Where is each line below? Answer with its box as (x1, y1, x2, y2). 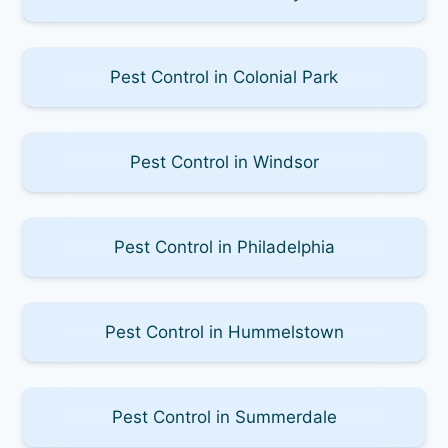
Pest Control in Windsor (129, 151, 319, 172)
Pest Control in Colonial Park (110, 66, 338, 87)
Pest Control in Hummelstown (104, 321, 344, 342)
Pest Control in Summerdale (111, 406, 337, 427)
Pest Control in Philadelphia (113, 236, 335, 257)
